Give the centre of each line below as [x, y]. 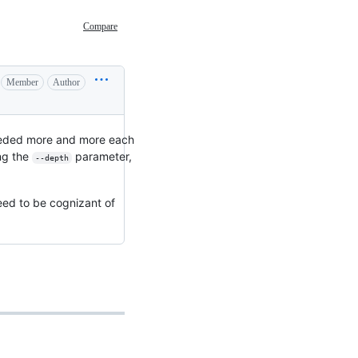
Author [66, 82]
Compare [100, 27]
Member [22, 82]
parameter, [103, 156]
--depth [52, 157]
